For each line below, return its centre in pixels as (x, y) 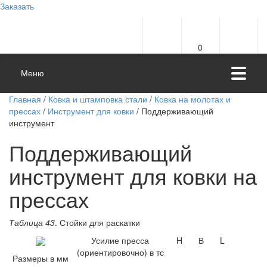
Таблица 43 (32, 222)
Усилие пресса (120, 240)
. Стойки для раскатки (97, 222)
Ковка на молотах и (193, 99)
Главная (25, 99)
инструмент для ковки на (133, 176)
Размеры (31, 258)
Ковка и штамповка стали (98, 99)
